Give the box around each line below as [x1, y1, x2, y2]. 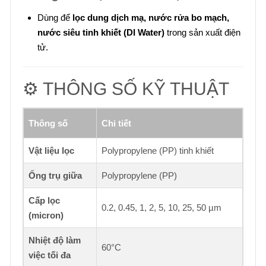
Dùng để [37, 12, 72, 23]
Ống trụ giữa [28, 170, 82, 180]
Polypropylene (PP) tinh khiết [102, 145, 214, 156]
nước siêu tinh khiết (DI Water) [37, 27, 164, 37]
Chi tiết [102, 118, 131, 128]
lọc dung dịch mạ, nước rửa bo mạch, [72, 12, 229, 23]
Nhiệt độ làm [28, 235, 81, 245]
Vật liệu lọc [28, 145, 74, 156]
